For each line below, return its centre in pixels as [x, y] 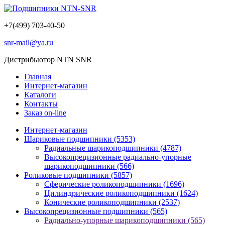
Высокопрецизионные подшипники [87, 211]
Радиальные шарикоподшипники [102, 148]
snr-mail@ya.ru [29, 42]
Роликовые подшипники [68, 175]
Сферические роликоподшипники [104, 184]
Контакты [41, 104]
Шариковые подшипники [69, 139]
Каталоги [40, 95]
